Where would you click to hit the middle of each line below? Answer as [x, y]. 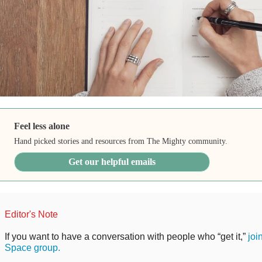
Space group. [32, 247]
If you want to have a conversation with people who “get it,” [126, 236]
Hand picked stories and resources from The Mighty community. [121, 141]
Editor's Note [31, 214]
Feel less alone [42, 126]
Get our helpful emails [112, 161]
